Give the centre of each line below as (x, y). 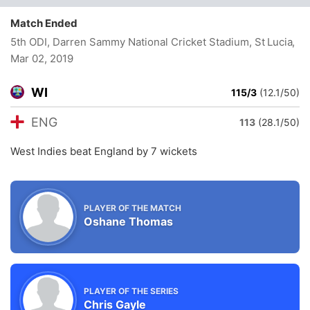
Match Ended (47, 23)
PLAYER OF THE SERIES (131, 291)
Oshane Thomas (128, 221)
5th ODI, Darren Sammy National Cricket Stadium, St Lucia (152, 42)
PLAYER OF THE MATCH (133, 208)
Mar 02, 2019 (42, 58)
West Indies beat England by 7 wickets (104, 151)
